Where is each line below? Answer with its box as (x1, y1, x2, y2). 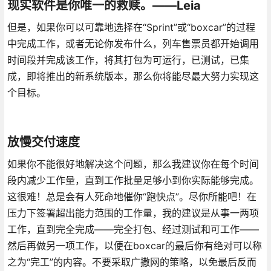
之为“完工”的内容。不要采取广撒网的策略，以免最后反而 (7, 255, 256, 268)
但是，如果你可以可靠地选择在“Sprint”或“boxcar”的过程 (7, 21, 255, 33)
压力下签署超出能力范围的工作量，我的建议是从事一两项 (7, 206, 259, 219)
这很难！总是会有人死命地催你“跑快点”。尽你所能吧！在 (7, 190, 256, 203)
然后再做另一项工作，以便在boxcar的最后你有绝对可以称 (7, 239, 262, 252)
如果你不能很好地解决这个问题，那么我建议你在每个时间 (7, 157, 259, 170)
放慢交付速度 (7, 134, 80, 149)
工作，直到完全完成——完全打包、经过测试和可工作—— (7, 223, 259, 235)
